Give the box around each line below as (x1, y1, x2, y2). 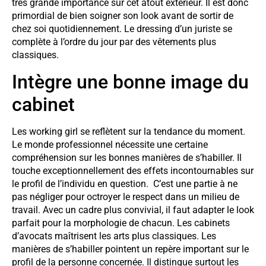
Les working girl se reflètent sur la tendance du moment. (12, 125, 245, 137)
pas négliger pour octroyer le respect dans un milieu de (12, 191, 239, 202)
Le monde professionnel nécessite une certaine (12, 138, 208, 150)
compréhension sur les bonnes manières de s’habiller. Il (12, 151, 242, 163)
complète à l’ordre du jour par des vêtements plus (12, 36, 216, 48)
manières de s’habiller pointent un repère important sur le (12, 243, 249, 255)
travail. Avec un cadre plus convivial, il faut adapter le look (12, 204, 254, 216)
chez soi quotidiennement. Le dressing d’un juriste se (12, 23, 232, 35)
